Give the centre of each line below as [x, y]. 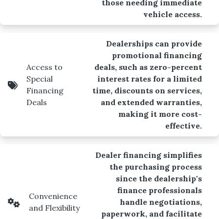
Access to [44, 67]
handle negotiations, [161, 202]
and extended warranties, [151, 102]
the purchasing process [155, 166]
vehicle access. [172, 14]
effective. [183, 125]
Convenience [53, 196]
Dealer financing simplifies [148, 155]
